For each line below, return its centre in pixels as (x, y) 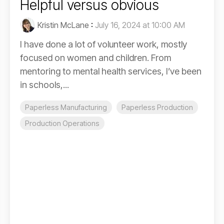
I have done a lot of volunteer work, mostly (103, 44)
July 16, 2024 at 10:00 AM (140, 25)
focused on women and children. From (95, 58)
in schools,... (44, 85)
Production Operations (62, 123)
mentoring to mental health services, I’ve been (111, 71)
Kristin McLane (63, 25)
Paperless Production (157, 107)
